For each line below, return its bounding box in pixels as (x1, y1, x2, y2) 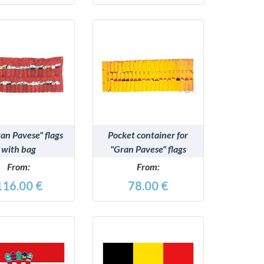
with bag (1, 143, 37, 154)
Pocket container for (108, 128, 189, 140)
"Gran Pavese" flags (110, 143, 186, 154)
